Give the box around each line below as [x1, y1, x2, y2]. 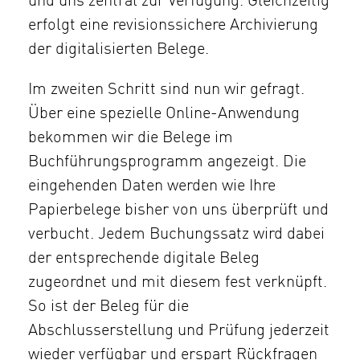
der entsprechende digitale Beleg [28, 250, 260, 267]
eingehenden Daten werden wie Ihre [28, 178, 276, 194]
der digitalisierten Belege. [28, 41, 209, 58]
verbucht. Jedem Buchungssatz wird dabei [28, 226, 325, 243]
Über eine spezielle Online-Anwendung [28, 105, 300, 122]
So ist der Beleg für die [28, 298, 189, 315]
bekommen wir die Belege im [28, 129, 233, 146]
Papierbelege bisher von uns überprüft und [28, 202, 329, 219]
